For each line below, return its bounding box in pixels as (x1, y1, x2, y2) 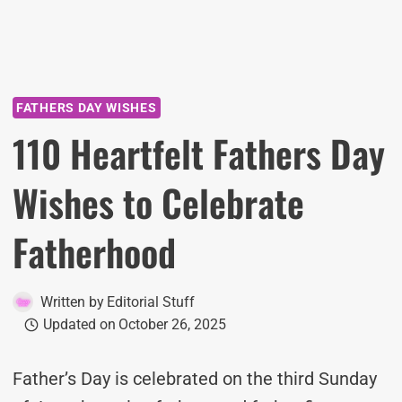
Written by (40, 293, 104, 310)
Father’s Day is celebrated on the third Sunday (13, 368, 377, 389)
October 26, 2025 (118, 316, 226, 333)
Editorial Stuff (107, 293, 196, 310)
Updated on (42, 316, 116, 333)
